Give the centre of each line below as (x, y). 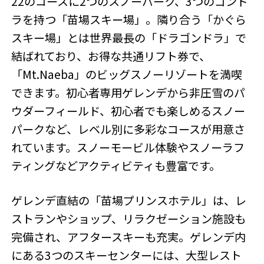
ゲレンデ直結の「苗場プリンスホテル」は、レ (129, 201)
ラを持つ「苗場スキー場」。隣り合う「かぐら (129, 19)
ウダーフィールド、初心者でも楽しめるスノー (128, 110)
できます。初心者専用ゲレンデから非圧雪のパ (128, 92)
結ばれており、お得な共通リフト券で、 (111, 56)
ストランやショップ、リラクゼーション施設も (129, 219)
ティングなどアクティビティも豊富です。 (116, 165)
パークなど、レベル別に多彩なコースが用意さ (128, 129)
